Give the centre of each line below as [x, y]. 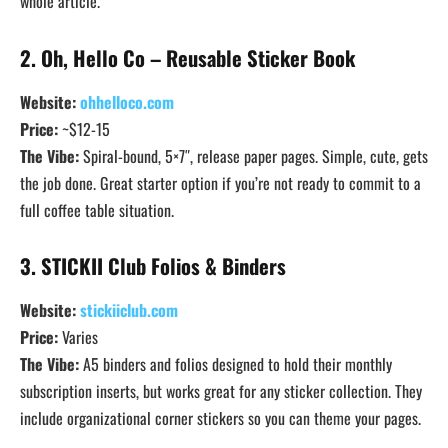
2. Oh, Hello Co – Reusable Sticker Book [187, 58]
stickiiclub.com [129, 309]
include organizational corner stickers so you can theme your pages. [220, 417]
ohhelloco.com [127, 101]
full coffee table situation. [97, 209]
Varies [78, 336]
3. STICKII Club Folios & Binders [153, 266]
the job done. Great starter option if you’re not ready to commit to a [220, 182]
